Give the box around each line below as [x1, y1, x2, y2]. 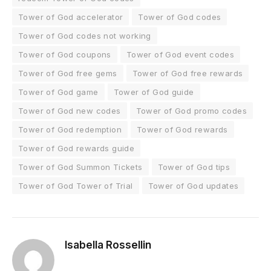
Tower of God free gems [18, 68, 117, 78]
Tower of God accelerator [18, 12, 123, 22]
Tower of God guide [113, 87, 194, 97]
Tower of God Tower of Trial [18, 181, 133, 191]
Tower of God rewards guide [18, 143, 135, 153]
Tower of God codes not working [18, 31, 151, 41]
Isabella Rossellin [65, 239, 151, 251]
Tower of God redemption [18, 125, 122, 134]
